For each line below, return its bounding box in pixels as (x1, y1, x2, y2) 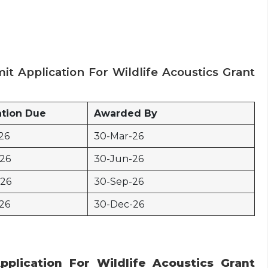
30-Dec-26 (94, 199, 144, 210)
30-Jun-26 (94, 153, 144, 165)
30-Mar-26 (94, 130, 144, 142)
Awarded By (94, 108, 157, 119)
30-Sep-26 (94, 176, 144, 187)
